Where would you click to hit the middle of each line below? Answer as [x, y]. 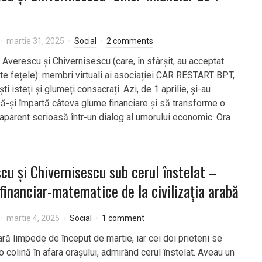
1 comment [123, 218]
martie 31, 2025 [35, 41]
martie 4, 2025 [33, 218]
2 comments [130, 41]
